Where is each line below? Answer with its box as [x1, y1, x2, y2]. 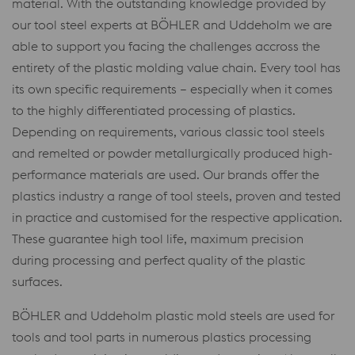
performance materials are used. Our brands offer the [12, 166, 319, 182]
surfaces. [12, 273, 63, 289]
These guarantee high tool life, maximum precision [12, 230, 303, 246]
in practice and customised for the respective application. [12, 208, 342, 225]
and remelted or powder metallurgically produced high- [12, 144, 333, 161]
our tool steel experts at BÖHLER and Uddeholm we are [12, 16, 332, 32]
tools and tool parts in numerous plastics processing [12, 328, 311, 345]
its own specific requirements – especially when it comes [12, 80, 333, 97]
